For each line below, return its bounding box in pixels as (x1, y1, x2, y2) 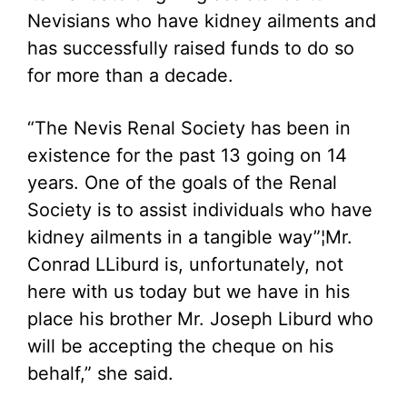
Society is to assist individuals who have (27, 199, 372, 221)
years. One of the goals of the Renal (27, 172, 337, 194)
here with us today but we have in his (27, 281, 350, 303)
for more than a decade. (27, 65, 233, 86)
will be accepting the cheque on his (27, 335, 333, 357)
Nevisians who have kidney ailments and (27, 10, 376, 32)
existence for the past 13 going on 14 (27, 144, 347, 166)
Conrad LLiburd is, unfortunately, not (27, 253, 343, 275)
